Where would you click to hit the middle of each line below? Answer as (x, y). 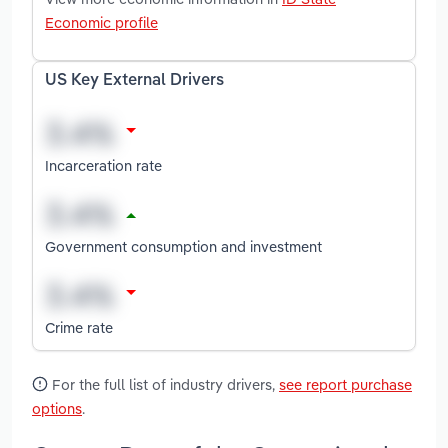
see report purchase (345, 385)
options (57, 409)
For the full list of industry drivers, (163, 385)
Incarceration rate (103, 165)
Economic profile (101, 22)
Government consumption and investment (183, 246)
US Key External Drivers (134, 80)
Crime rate (79, 327)
